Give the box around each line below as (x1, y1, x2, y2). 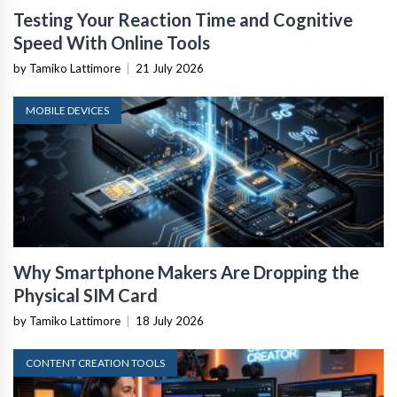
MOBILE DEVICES (26, 104, 109, 118)
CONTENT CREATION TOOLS (26, 356, 165, 370)
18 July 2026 (136, 314, 204, 329)
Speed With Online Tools (13, 32, 210, 54)
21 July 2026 (136, 61, 204, 76)
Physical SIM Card (13, 284, 158, 307)
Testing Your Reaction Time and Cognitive (13, 9, 353, 31)
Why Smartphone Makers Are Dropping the (13, 261, 359, 284)
